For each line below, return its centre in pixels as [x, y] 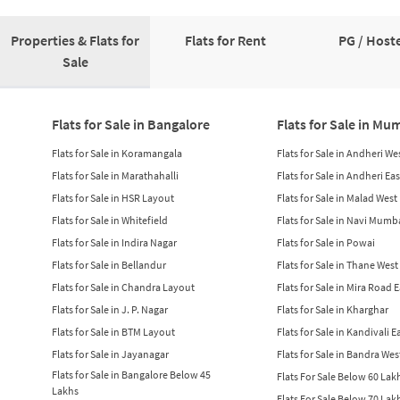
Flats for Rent [225, 40]
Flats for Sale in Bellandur [108, 264]
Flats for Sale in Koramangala [117, 153]
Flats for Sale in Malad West [337, 197]
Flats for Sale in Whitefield [109, 220]
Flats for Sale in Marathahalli [115, 175]
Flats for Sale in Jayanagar [110, 354]
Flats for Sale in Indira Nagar [114, 242]
